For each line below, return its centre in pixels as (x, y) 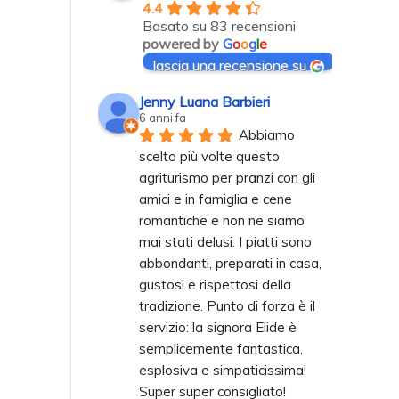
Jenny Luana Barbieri (204, 101)
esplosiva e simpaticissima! (223, 370)
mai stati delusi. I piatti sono (225, 241)
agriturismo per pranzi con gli (227, 177)
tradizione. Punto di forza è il (227, 305)
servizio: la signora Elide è (218, 327)
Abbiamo (267, 134)
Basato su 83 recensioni (219, 25)
